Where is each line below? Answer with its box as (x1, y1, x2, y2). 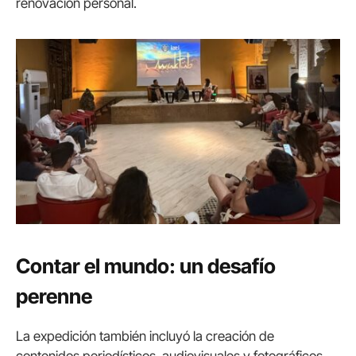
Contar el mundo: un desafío (16, 253, 276, 279)
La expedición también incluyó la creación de (16, 328, 274, 345)
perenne (16, 284, 92, 309)
